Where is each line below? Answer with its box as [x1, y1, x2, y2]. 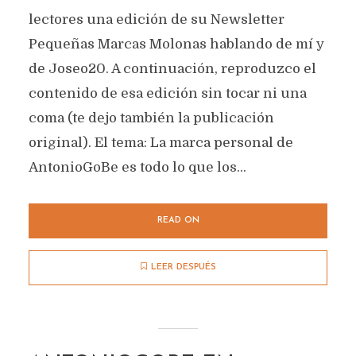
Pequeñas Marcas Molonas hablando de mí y [28, 37, 324, 52]
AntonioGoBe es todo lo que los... [28, 160, 246, 175]
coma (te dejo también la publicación [28, 110, 274, 126]
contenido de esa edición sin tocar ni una [28, 86, 307, 101]
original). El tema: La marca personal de [28, 135, 293, 150]
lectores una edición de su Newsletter [28, 12, 284, 27]
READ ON [157, 216, 199, 225]
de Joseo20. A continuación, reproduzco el [28, 61, 316, 76]
